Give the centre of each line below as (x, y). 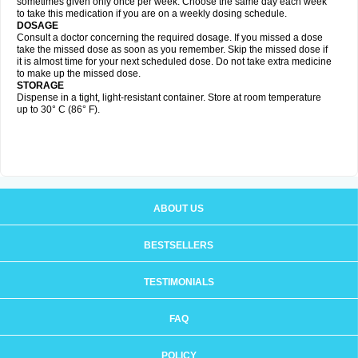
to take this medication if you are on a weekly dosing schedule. (152, 14)
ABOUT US (179, 209)
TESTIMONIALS (179, 282)
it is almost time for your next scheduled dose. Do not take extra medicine (174, 62)
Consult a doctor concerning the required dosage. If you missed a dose (170, 38)
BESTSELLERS (179, 245)
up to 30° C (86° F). (58, 109)
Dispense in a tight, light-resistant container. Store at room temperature (169, 97)
